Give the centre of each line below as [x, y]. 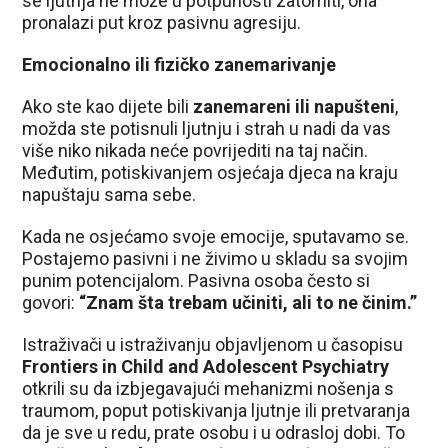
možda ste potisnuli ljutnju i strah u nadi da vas [207, 128]
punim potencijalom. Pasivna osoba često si [196, 280]
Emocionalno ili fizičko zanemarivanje [179, 64]
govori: [51, 302]
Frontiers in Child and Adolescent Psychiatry [206, 366]
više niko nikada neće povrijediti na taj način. [195, 150]
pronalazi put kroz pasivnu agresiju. [162, 22]
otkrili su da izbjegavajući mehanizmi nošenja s [208, 388]
